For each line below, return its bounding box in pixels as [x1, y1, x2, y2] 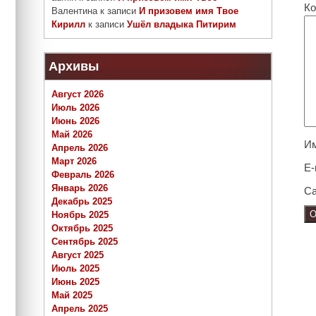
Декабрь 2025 [51, 196, 112, 207]
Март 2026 [51, 156, 97, 167]
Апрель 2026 [51, 142, 108, 154]
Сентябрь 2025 [51, 236, 118, 248]
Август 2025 [51, 250, 104, 261]
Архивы [49, 59, 99, 74]
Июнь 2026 [51, 116, 99, 127]
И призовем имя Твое [139, 6, 238, 17]
